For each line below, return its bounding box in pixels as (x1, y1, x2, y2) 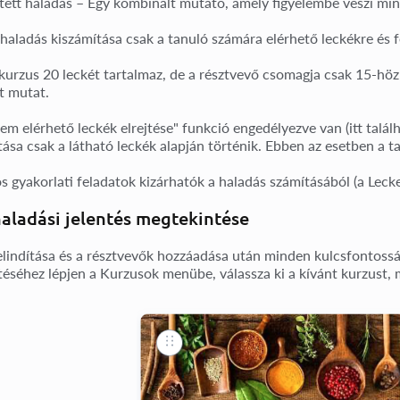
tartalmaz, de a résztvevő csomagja (100, 64, 324, 82)
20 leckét (43, 64, 100, 82)
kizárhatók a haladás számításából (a (136, 171, 368, 189)
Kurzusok (100, 263, 159, 281)
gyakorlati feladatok (12, 171, 136, 189)
